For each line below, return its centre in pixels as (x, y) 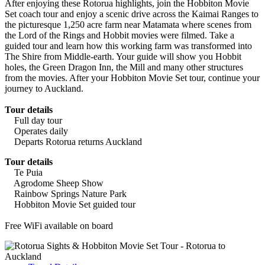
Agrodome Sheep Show (54, 183)
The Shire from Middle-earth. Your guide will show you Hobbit (123, 57)
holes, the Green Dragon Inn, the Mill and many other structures (124, 67)
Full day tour (33, 121)
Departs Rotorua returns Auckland (73, 142)
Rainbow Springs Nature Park (66, 194)
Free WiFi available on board (59, 226)
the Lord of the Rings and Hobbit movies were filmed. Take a (119, 35)
